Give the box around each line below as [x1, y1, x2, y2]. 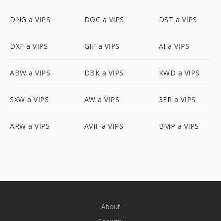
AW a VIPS [84, 95, 120, 104]
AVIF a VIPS [84, 121, 124, 131]
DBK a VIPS [84, 68, 124, 77]
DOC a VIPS [84, 15, 124, 24]
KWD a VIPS [158, 68, 200, 77]
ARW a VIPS [10, 121, 50, 131]
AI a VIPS [158, 41, 190, 51]
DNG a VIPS [10, 15, 50, 24]
